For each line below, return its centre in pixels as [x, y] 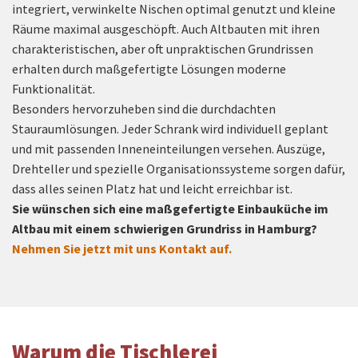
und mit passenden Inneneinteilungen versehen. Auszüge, [169, 148]
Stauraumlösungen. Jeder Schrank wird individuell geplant [170, 128]
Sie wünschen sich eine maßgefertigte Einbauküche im [170, 208]
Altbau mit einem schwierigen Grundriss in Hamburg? [165, 228]
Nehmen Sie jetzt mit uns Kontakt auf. [123, 248]
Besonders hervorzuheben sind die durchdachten [144, 108]
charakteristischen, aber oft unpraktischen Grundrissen [163, 48]
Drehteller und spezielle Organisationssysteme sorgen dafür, [179, 168]
